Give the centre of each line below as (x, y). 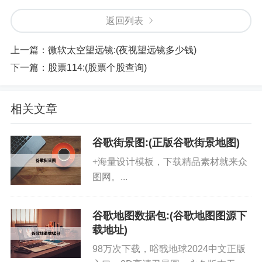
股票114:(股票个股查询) (97, 68)
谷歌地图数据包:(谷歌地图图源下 (170, 216)
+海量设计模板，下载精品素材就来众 (170, 162)
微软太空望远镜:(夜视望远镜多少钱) (122, 50)
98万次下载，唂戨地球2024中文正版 (169, 249)
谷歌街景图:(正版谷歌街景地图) (166, 143)
